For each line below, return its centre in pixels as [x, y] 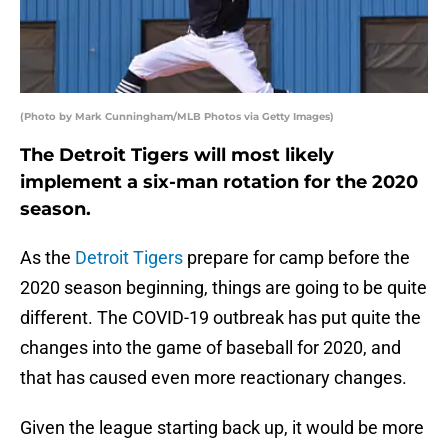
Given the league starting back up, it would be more [222, 428]
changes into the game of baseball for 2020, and [210, 348]
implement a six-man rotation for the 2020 [219, 182]
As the [47, 258]
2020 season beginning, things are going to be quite [223, 288]
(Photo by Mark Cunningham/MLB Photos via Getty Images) [177, 117]
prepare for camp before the [296, 258]
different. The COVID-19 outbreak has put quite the [220, 318]
